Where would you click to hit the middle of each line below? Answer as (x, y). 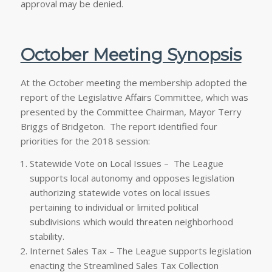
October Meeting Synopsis (131, 55)
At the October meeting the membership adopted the (134, 82)
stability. (47, 236)
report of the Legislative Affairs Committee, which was (134, 97)
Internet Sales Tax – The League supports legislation (140, 250)
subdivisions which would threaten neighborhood (131, 221)
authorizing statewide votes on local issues (120, 192)
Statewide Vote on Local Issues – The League (126, 163)
